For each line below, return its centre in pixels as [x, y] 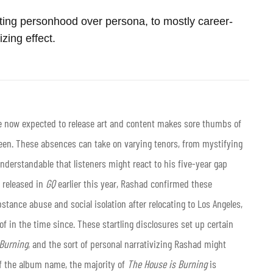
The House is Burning [167, 264]
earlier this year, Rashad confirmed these [134, 183]
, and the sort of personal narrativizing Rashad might [127, 243]
